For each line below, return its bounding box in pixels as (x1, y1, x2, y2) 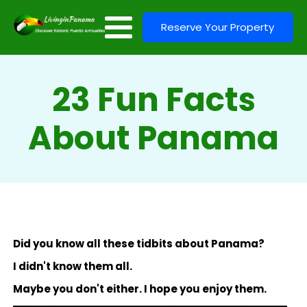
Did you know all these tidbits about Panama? (12, 236, 265, 251)
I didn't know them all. (12, 259, 132, 274)
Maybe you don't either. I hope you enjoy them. (12, 282, 269, 297)
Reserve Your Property (161, 20, 275, 34)
